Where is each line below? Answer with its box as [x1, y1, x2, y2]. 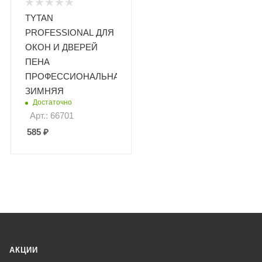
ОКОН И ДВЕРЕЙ [25, 42, 98, 53]
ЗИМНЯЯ [25, 86, 64, 96]
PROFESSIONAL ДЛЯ [25, 27, 114, 38]
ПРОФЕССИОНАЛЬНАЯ [25, 71, 126, 82]
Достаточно [33, 98, 72, 107]
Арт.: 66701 [30, 111, 74, 120]
